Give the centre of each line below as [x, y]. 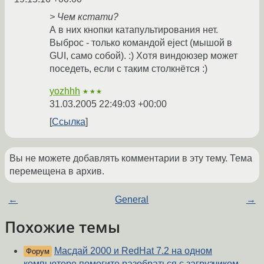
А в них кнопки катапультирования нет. [134, 30]
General [132, 200]
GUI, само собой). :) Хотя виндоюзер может [143, 56]
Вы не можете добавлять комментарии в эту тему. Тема [131, 159]
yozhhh [65, 91]
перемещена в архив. [57, 171]
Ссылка [69, 122]
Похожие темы [62, 227]
